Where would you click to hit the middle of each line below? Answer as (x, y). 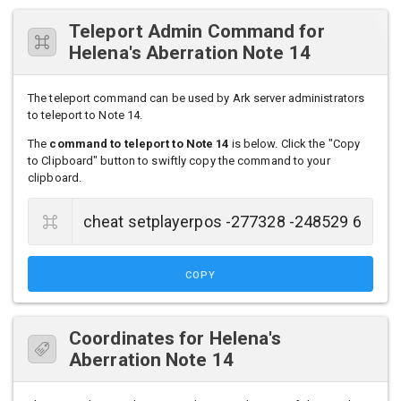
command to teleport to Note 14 (139, 144)
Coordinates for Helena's (175, 339)
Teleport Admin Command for (197, 32)
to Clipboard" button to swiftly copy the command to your (179, 161)
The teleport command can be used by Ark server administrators (196, 98)
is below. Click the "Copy (294, 144)
